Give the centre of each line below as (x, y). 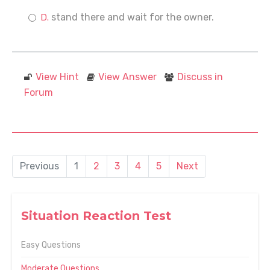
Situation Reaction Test (96, 216)
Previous (39, 166)
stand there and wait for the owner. (133, 17)
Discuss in (200, 77)
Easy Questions (51, 245)
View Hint (57, 77)
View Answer (127, 77)
